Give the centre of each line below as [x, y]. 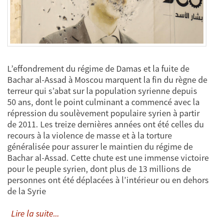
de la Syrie [27, 191]
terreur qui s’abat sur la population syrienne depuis [102, 91]
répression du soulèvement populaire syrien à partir [103, 113]
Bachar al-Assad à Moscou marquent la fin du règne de [107, 79]
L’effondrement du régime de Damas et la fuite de [98, 68]
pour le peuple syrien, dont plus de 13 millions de [99, 169]
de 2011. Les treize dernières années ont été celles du [106, 124]
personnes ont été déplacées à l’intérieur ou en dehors [108, 180]
